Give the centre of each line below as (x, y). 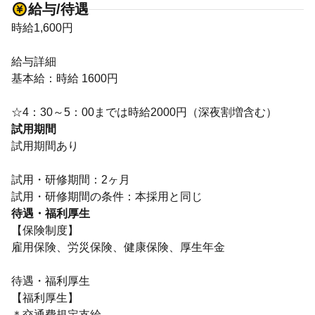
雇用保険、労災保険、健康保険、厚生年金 (118, 247)
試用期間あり (45, 146)
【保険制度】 (45, 230)
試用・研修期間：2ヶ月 (71, 180)
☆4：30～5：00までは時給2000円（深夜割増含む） (144, 112)
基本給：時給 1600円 (65, 78)
